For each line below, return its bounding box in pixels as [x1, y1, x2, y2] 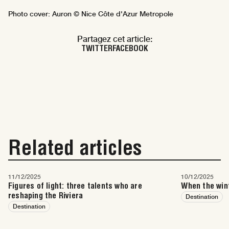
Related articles [8, 134, 142, 161]
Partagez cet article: [77, 34, 152, 44]
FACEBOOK [112, 43, 148, 54]
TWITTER [81, 43, 112, 54]
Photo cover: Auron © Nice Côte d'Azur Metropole [8, 10, 173, 18]
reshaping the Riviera [8, 190, 83, 201]
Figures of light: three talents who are [8, 180, 142, 191]
